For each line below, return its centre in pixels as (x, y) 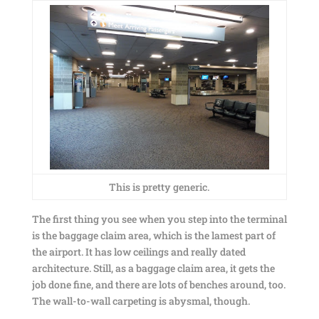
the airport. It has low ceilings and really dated (138, 252)
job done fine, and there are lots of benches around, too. (158, 284)
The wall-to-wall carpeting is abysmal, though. (141, 301)
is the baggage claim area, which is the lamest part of (153, 235)
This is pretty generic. (159, 187)
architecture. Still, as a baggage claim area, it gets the (153, 268)
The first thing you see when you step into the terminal (159, 219)
